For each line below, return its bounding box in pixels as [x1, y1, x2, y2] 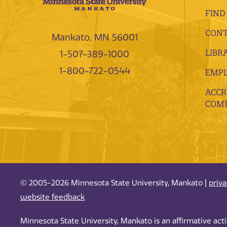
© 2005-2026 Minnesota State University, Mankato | [20, 178, 209, 188]
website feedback [20, 193, 85, 202]
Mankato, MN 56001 [51, 31, 138, 43]
